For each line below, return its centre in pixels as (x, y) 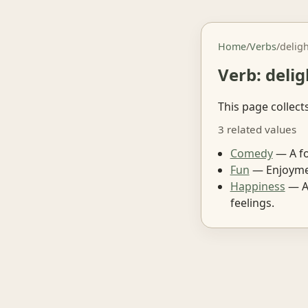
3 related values (257, 130)
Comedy (251, 153)
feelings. (252, 202)
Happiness (257, 186)
